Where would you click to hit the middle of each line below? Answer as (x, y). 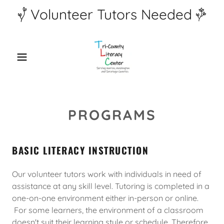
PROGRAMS (112, 115)
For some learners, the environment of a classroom (108, 210)
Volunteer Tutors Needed (111, 14)
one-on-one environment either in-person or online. (105, 198)
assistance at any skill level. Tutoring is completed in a (111, 186)
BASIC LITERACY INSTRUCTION (80, 150)
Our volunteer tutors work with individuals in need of (107, 174)
